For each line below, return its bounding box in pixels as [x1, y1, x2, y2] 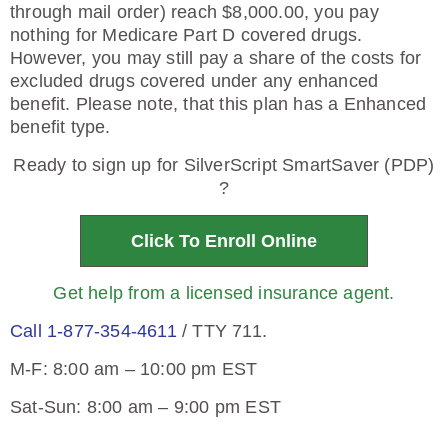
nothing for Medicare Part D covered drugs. [10, 25, 363, 45]
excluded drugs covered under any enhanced [10, 71, 379, 91]
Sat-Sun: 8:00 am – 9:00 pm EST [10, 397, 281, 417]
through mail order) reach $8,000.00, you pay [10, 2, 379, 22]
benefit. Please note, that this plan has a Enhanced [10, 94, 427, 114]
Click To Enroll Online [131, 231, 317, 251]
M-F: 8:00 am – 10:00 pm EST [10, 359, 258, 379]
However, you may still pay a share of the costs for [10, 48, 422, 68]
